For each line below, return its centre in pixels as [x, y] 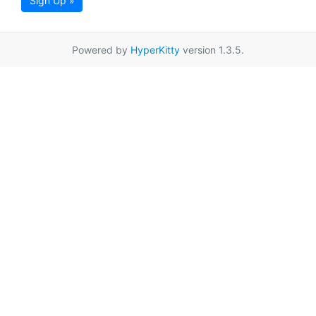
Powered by [101, 50]
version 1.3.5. [212, 50]
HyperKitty [155, 50]
